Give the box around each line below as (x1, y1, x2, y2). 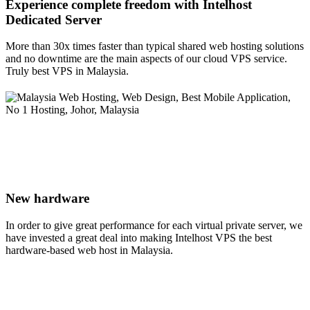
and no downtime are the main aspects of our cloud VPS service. (6, 53, 287, 65)
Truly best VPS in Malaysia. (6, 65, 129, 77)
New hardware (6, 191, 89, 206)
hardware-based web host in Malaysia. (6, 244, 173, 256)
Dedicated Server (6, 12, 102, 27)
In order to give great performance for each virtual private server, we (6, 219, 302, 231)
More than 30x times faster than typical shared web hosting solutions (6, 40, 304, 53)
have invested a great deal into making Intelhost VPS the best (6, 231, 272, 244)
